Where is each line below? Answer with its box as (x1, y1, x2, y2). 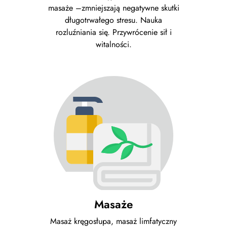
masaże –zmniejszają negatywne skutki (48, 2, 179, 14)
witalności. (95, 39, 132, 51)
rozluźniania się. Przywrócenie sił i (55, 26, 172, 39)
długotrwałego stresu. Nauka (65, 14, 162, 26)
